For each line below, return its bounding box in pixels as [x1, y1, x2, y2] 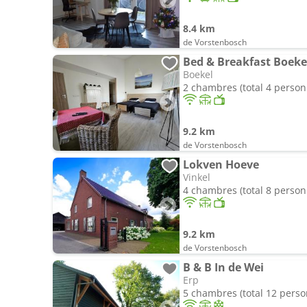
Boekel [183, 68, 213, 81]
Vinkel [183, 171, 210, 184]
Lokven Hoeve [183, 157, 259, 172]
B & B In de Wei [183, 260, 264, 275]
